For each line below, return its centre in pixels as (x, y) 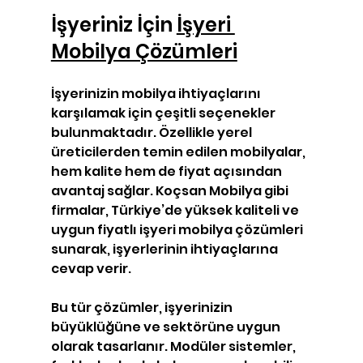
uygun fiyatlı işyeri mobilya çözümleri (178, 229)
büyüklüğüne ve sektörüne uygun (167, 327)
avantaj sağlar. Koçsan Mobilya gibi (171, 190)
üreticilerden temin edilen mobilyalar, (179, 152)
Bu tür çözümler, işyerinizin (143, 307)
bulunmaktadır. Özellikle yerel (152, 132)
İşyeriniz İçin (113, 24)
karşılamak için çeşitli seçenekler (164, 113)
